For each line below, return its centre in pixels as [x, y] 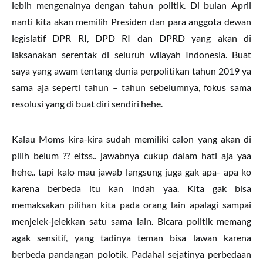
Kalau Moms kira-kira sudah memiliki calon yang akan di [131, 139]
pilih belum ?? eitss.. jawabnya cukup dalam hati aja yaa [131, 156]
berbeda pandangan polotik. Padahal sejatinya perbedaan [131, 254]
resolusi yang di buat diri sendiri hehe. [87, 104]
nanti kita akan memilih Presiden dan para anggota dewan [131, 22]
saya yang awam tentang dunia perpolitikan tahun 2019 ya [131, 71]
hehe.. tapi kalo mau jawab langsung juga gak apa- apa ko [131, 172]
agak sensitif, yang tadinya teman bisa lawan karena [131, 238]
